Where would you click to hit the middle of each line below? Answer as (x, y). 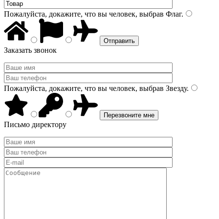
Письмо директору (35, 124)
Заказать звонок (30, 50)
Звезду (175, 88)
